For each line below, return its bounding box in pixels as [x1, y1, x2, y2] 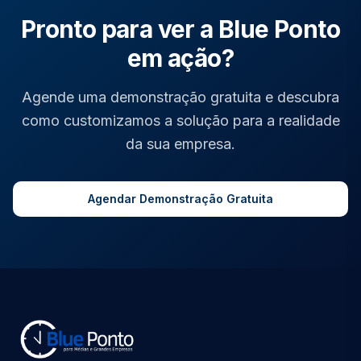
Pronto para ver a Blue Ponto [20, 15, 341, 44]
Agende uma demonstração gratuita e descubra [22, 89, 339, 106]
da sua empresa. [126, 135, 235, 152]
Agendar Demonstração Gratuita [88, 192, 273, 205]
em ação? [127, 44, 234, 73]
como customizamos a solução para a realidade [21, 112, 340, 129]
